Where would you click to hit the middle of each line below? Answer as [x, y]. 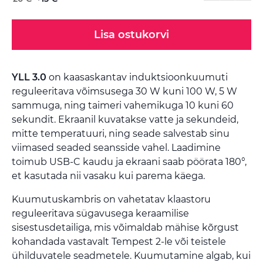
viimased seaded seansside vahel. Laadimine [116, 148]
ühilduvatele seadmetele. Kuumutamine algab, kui [131, 256]
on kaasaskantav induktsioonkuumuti [137, 77]
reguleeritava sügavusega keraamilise [100, 214]
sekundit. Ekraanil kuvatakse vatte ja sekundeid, [125, 120]
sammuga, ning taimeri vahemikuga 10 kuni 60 [123, 106]
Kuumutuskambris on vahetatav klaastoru [111, 200]
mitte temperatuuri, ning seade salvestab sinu [121, 134]
